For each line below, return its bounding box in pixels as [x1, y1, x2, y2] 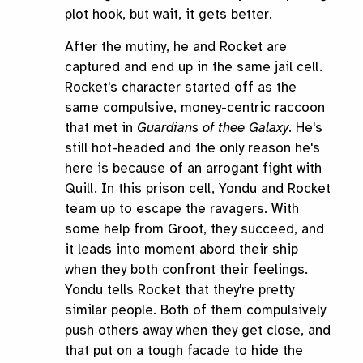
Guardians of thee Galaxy [137, 119, 288, 137]
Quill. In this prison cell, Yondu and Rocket [65, 180, 331, 198]
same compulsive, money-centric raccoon [65, 99, 325, 117]
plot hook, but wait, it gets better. [65, 6, 272, 23]
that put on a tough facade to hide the [65, 342, 303, 360]
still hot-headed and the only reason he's [65, 139, 320, 157]
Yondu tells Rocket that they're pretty [65, 281, 294, 299]
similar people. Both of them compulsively [65, 301, 326, 319]
